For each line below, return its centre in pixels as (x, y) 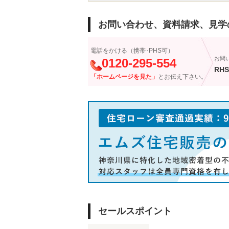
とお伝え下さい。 (182, 77)
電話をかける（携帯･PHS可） (132, 51)
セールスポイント (135, 211)
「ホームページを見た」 (124, 77)
